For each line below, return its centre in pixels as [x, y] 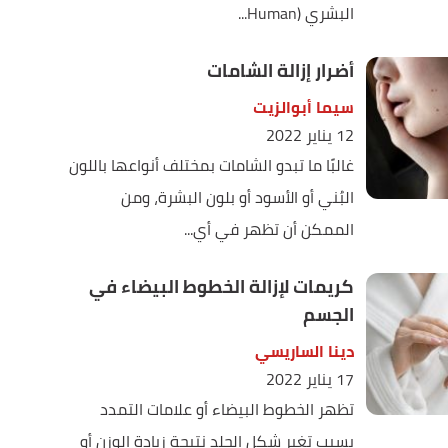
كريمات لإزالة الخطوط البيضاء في [221, 286]
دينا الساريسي [304, 351]
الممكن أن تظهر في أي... [268, 229]
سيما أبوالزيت [303, 107]
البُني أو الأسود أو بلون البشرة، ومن [237, 197]
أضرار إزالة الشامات [280, 70]
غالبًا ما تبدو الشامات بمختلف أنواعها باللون [211, 165]
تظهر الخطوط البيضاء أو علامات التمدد [226, 409]
